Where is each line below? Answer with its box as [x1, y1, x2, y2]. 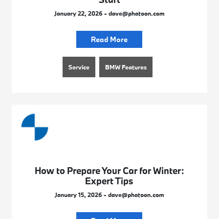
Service [68, 63, 89, 71]
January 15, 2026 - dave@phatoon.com [54, 191, 164, 199]
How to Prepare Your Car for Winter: [35, 165, 184, 177]
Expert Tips [85, 175, 134, 187]
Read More [91, 35, 128, 44]
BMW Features [105, 63, 147, 71]
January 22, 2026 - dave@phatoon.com [54, 9, 165, 18]
